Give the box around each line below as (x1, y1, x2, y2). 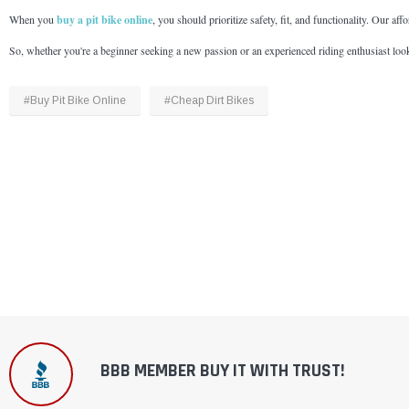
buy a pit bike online (57, 12, 152, 28)
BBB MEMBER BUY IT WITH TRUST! (100, 359, 345, 383)
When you (9, 12, 57, 27)
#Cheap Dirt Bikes (164, 94, 254, 108)
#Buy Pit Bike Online (24, 94, 126, 108)
